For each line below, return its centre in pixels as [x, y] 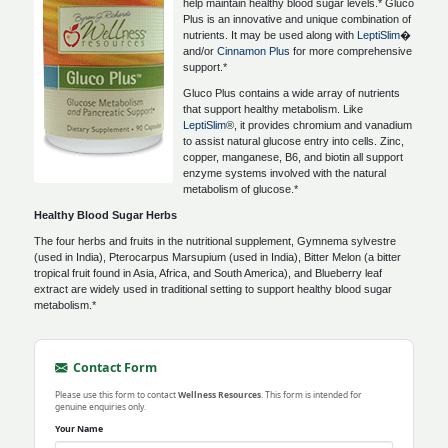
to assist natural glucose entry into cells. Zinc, [293, 141]
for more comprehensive [351, 51]
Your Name [79, 429]
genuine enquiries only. [100, 406]
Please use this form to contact [116, 394]
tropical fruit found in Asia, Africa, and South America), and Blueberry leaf [208, 273]
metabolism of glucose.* [240, 189]
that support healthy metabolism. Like [273, 109]
